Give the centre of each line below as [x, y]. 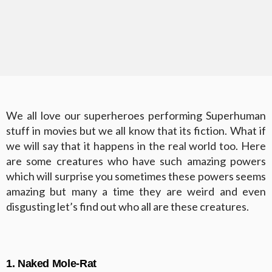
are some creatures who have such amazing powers [136, 161]
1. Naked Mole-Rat [51, 263]
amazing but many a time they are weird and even [136, 191]
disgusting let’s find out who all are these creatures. [127, 206]
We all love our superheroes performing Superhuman [136, 115]
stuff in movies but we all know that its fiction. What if [136, 130]
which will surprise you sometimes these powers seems [136, 176]
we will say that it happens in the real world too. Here [136, 145]
